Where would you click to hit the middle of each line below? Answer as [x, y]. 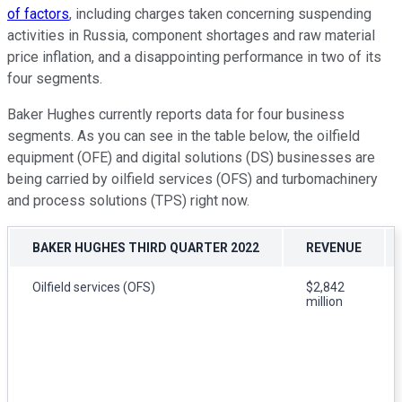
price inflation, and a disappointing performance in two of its [194, 57]
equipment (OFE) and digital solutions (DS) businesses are [191, 157]
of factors [38, 13]
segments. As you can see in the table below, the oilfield [184, 135]
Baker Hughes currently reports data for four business [176, 114]
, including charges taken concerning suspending [220, 13]
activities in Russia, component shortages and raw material [191, 35]
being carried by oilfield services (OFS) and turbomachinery [192, 179]
